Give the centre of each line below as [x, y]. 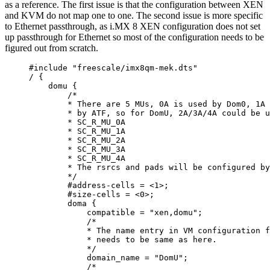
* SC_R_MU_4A [96, 159]
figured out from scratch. [52, 48]
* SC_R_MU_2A [96, 140]
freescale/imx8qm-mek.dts [135, 68]
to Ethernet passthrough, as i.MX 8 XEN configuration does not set [133, 27]
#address [87, 186]
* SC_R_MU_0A [96, 122]
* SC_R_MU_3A [96, 149]
